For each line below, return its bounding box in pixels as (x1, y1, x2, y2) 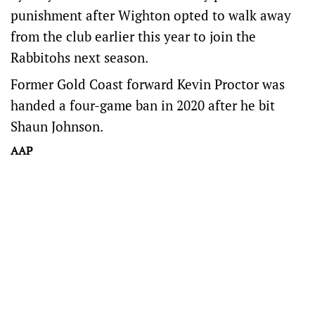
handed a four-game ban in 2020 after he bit (11, 96, 275, 114)
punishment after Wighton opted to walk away (11, 6, 291, 24)
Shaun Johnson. (11, 117, 103, 135)
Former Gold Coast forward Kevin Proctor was (11, 75, 285, 93)
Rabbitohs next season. (11, 49, 148, 66)
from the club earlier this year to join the (11, 27, 256, 45)
